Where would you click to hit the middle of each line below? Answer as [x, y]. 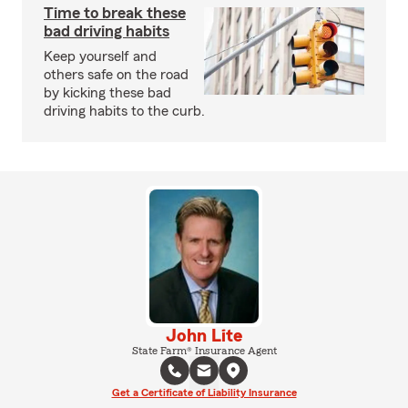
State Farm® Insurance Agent [204, 350]
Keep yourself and [100, 56]
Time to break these [115, 13]
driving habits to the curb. [124, 111]
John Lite [204, 336]
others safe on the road [116, 75]
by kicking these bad [107, 93]
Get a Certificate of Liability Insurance [204, 392]
